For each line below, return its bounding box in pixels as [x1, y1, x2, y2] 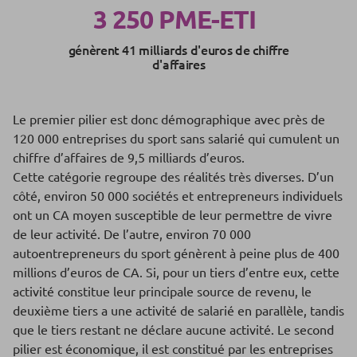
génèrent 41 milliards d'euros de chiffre [68, 41, 289, 59]
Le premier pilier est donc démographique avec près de [13, 111, 325, 127]
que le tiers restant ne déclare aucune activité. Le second [13, 321, 334, 338]
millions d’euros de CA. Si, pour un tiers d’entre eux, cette [13, 264, 339, 280]
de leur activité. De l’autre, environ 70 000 [13, 226, 251, 242]
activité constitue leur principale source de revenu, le [13, 283, 312, 300]
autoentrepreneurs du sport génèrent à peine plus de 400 [13, 245, 339, 261]
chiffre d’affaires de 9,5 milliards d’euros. [13, 149, 245, 166]
